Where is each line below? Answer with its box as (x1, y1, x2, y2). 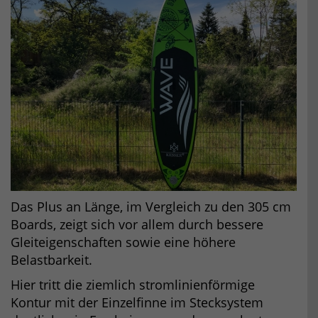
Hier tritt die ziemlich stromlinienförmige (11, 275, 255, 293)
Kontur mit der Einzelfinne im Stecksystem (11, 293, 263, 311)
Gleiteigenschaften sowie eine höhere (11, 233, 236, 251)
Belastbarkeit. (11, 251, 92, 268)
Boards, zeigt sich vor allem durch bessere (11, 215, 263, 233)
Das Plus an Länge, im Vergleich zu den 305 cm (11, 197, 291, 215)
